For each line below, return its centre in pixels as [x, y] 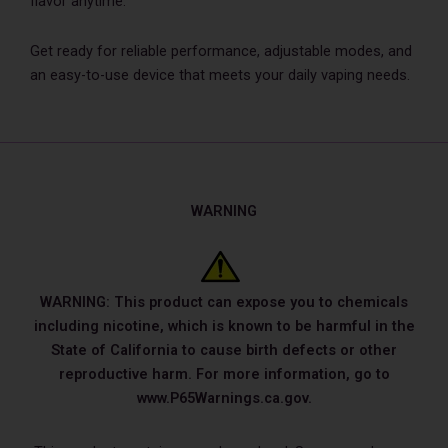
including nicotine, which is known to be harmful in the [224, 326]
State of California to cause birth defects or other [224, 350]
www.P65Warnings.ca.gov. [224, 398]
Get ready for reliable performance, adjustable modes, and [221, 50]
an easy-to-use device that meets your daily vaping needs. [220, 74]
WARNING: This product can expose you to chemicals [224, 302]
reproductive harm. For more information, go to [224, 374]
